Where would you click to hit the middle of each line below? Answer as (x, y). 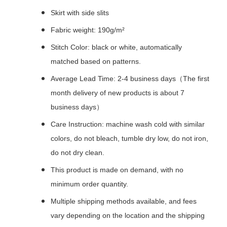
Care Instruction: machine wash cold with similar (128, 124)
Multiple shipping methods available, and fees (124, 201)
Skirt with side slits (80, 13)
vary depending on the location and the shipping (128, 216)
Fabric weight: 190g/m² (88, 30)
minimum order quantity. (89, 184)
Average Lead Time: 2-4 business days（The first (130, 79)
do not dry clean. (78, 153)
